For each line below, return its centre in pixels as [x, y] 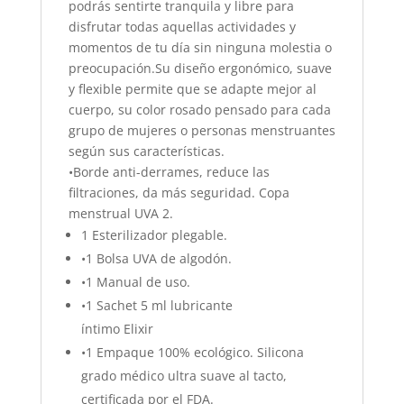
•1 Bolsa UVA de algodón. [156, 258]
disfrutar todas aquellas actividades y [182, 27]
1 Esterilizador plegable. [154, 235]
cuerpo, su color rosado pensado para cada [199, 110]
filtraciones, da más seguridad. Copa [179, 193]
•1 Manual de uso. [135, 282]
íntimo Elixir [117, 329]
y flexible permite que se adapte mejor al [192, 89]
